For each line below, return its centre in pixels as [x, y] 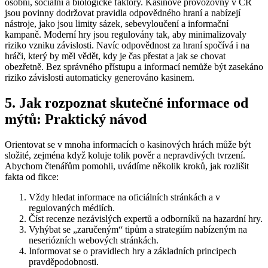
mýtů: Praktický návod [76, 119]
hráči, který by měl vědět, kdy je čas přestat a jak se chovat [115, 56]
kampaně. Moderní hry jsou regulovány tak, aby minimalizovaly [126, 34]
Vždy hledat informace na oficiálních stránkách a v [124, 197]
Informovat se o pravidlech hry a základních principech [133, 251]
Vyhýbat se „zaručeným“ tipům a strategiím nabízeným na [138, 229]
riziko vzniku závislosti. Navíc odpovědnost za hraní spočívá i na [127, 45]
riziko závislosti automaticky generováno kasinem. [100, 77]
